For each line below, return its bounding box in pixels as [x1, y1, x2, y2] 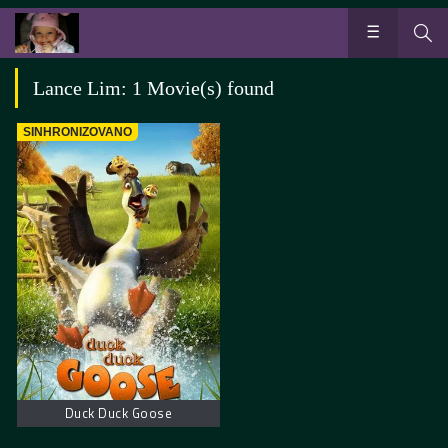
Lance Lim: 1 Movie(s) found [33, 77, 274, 99]
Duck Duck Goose [64, 402, 173, 423]
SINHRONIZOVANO [23, 125, 133, 139]
